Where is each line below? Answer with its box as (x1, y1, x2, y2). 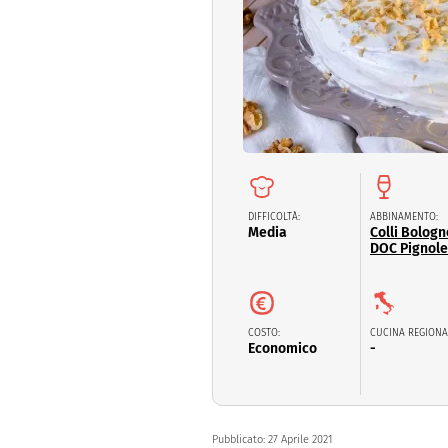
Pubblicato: (212, 432, 268, 446)
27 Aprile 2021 (268, 432, 333, 446)
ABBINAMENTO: (370, 210, 438, 223)
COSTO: (248, 326, 280, 339)
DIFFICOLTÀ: (248, 210, 300, 223)
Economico (248, 339, 317, 357)
